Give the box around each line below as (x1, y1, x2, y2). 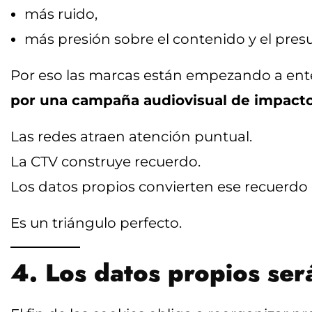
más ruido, (24, 5, 97, 22)
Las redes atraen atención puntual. (10, 127, 252, 145)
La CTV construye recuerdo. (10, 153, 201, 170)
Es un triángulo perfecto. (10, 214, 182, 231)
